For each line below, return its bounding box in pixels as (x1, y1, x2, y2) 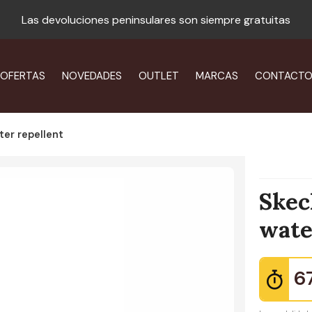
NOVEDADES (61, 68, 122, 83)
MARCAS (195, 68, 238, 83)
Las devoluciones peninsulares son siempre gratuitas (22, 12, 290, 27)
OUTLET (138, 68, 179, 83)
